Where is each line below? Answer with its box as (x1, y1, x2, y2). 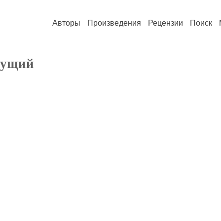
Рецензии (148, 19, 183, 27)
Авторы (52, 19, 80, 27)
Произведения (87, 19, 141, 27)
